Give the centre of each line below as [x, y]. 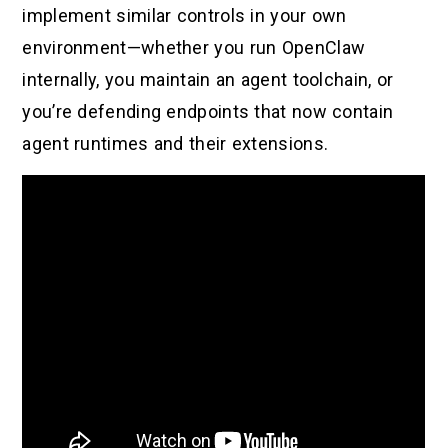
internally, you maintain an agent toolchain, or [208, 80]
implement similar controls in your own [184, 16]
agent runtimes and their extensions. [175, 144]
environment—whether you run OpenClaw [194, 48]
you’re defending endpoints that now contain [208, 112]
